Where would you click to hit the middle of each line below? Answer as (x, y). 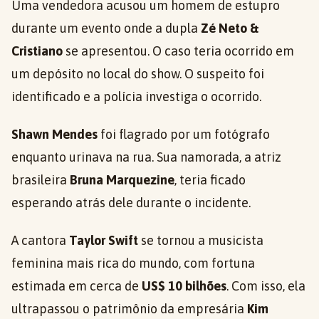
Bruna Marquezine (122, 180)
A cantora (40, 240)
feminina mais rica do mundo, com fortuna (133, 263)
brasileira (41, 180)
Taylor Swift (104, 240)
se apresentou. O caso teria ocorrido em (178, 51)
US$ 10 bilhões (184, 286)
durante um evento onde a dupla (106, 28)
